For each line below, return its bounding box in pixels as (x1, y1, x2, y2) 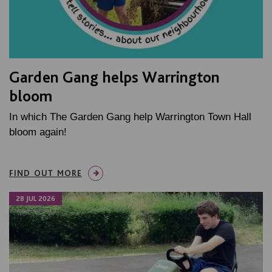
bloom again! (9, 126, 67, 138)
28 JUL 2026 (16, 194, 55, 203)
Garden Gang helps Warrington (9, 67, 220, 86)
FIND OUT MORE (9, 168, 82, 178)
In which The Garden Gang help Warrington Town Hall (9, 110, 251, 123)
